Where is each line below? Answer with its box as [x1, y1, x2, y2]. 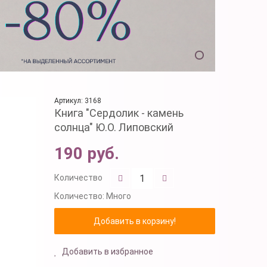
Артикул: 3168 [54, 96, 101, 105]
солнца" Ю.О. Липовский [54, 120, 173, 133]
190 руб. [54, 143, 119, 163]
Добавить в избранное [60, 246, 153, 256]
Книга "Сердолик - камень [54, 106, 184, 119]
